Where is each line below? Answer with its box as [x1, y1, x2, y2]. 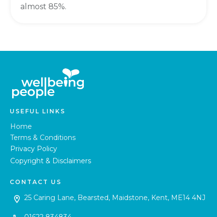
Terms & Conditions [10, 133, 76, 142]
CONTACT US [10, 178, 62, 186]
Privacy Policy [10, 144, 57, 153]
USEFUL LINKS [10, 107, 65, 115]
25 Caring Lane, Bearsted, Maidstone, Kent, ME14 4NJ [24, 193, 205, 202]
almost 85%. [20, 1, 66, 11]
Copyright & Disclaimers [10, 156, 91, 165]
